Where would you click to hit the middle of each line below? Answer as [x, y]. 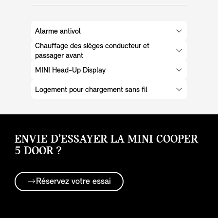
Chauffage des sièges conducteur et [92, 46]
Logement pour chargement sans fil [91, 90]
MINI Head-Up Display [70, 71]
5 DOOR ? [38, 151]
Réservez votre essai [73, 182]
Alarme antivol [58, 32]
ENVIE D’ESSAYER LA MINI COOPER [106, 139]
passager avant [59, 56]
